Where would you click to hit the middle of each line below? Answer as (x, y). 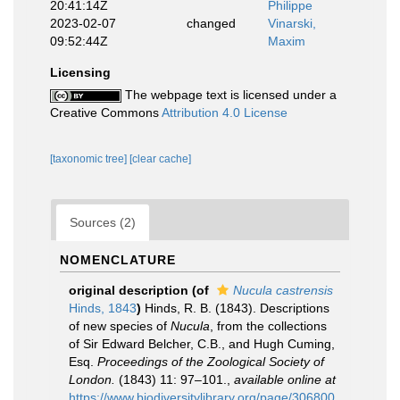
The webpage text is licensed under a (229, 95)
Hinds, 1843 (103, 308)
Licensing (80, 72)
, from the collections (268, 326)
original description (129, 290)
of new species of (120, 326)
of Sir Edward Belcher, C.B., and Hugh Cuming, (202, 344)
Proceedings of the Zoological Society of (211, 362)
